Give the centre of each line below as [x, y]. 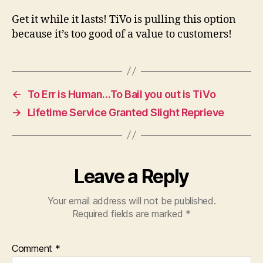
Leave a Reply [131, 176]
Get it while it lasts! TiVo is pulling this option [124, 19]
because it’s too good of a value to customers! [122, 34]
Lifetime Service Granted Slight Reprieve [126, 112]
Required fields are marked [129, 213]
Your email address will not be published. [131, 200]
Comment [33, 248]
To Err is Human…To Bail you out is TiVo [122, 94]
